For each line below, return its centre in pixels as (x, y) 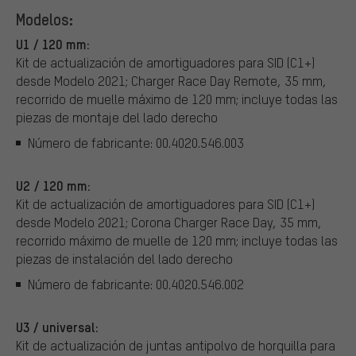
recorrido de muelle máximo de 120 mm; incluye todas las (177, 99)
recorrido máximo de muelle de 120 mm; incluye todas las (177, 241)
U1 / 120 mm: (53, 44)
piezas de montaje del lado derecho (117, 118)
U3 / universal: (57, 327)
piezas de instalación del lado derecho (124, 259)
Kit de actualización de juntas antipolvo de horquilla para (176, 346)
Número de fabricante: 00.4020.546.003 (136, 142)
